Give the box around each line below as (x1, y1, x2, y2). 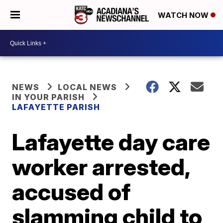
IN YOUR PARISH (12, 92, 85, 102)
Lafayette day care (12, 128, 211, 156)
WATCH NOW (158, 10, 211, 20)
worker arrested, (12, 153, 190, 181)
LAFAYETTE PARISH (12, 102, 101, 112)
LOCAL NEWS (58, 82, 117, 92)
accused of (12, 178, 131, 206)
